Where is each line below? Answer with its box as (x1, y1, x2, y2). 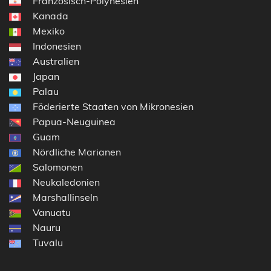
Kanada (33, 10, 68, 22)
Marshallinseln (33, 191, 98, 204)
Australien (33, 55, 79, 68)
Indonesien (33, 40, 81, 53)
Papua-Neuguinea (33, 116, 116, 128)
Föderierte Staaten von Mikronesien (33, 100, 194, 113)
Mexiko (33, 25, 65, 38)
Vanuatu (33, 206, 71, 219)
